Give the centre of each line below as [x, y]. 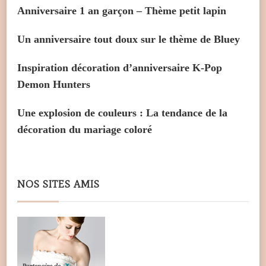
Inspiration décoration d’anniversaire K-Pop [120, 67]
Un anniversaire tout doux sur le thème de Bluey [129, 39]
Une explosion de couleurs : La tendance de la [122, 113]
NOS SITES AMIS [58, 184]
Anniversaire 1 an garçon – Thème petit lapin [122, 10]
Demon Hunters [54, 84]
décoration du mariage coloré [85, 129]
